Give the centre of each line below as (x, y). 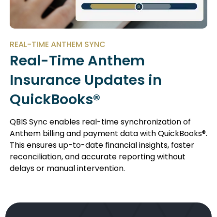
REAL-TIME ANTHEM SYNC (58, 45)
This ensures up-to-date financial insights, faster (102, 145)
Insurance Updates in (86, 80)
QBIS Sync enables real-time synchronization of (100, 122)
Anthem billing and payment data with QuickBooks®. (108, 134)
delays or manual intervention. (67, 169)
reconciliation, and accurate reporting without (98, 157)
